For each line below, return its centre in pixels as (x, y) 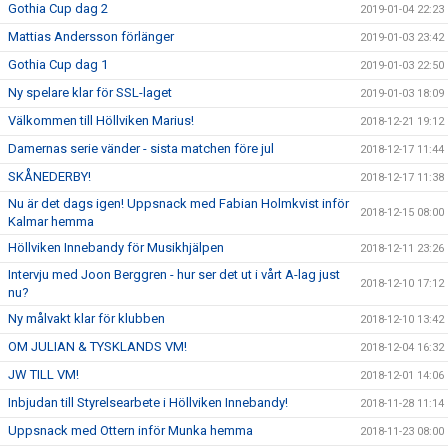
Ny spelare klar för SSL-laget (90, 92)
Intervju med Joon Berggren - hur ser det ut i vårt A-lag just (174, 274)
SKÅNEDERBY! (49, 176)
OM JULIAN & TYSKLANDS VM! (97, 346)
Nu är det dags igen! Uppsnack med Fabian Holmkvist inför (178, 203)
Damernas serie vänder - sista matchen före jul (141, 148)
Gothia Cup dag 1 (58, 64)
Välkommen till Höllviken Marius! (101, 120)
